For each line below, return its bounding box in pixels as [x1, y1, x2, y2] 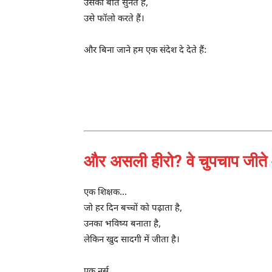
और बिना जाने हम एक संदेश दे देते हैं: [84, 44, 206, 56]
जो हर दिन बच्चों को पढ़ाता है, [84, 202, 182, 214]
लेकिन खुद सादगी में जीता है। [84, 234, 180, 246]
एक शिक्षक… [84, 186, 127, 199]
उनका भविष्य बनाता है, [84, 218, 161, 230]
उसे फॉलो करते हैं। [84, 13, 144, 25]
